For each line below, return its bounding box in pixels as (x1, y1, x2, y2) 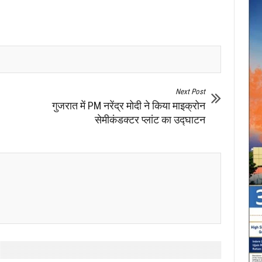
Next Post (175, 87, 206, 96)
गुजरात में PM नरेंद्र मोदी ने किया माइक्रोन (52, 99, 206, 112)
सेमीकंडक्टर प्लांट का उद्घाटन (95, 113, 206, 126)
